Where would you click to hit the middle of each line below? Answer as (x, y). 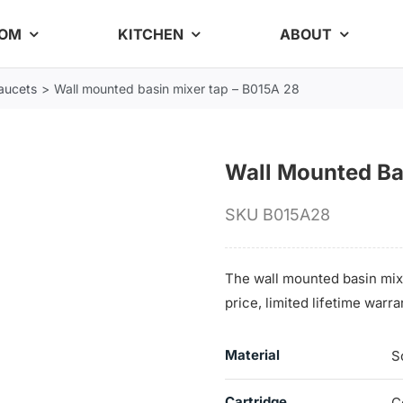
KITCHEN (151, 34)
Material (252, 354)
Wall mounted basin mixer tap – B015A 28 (177, 89)
